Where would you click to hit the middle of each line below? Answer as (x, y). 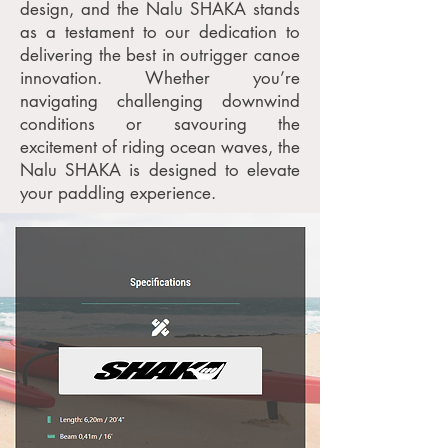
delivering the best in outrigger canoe (160, 55)
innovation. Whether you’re (160, 78)
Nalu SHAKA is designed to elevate (160, 170)
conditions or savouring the (160, 124)
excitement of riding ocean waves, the (160, 147)
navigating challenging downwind (160, 101)
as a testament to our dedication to (160, 32)
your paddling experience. (118, 193)
